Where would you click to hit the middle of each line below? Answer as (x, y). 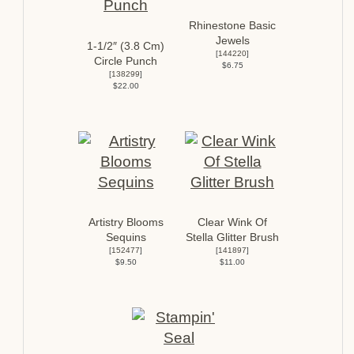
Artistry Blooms (126, 223)
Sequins (126, 238)
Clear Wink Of (232, 223)
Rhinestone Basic (232, 25)
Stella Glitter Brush (232, 238)
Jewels (232, 40)
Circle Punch (126, 61)
